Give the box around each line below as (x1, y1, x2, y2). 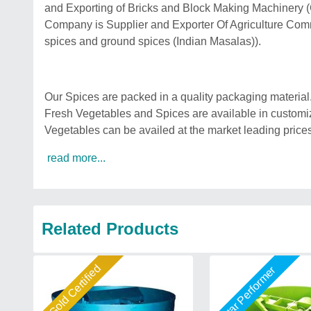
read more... (47, 152, 106, 164)
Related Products (42, 219, 178, 238)
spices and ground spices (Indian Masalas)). (44, 35, 264, 47)
